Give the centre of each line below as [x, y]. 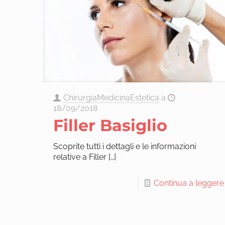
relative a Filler [80, 157]
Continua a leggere [189, 183]
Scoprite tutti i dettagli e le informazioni [124, 146]
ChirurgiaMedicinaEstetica [111, 97]
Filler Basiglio [110, 125]
